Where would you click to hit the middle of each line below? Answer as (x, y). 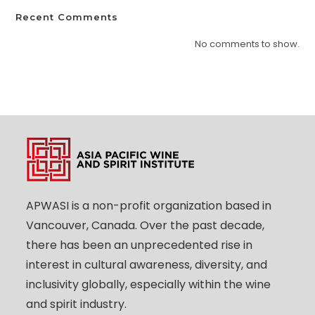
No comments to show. (247, 44)
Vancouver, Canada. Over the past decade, (146, 225)
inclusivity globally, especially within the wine (149, 284)
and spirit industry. (77, 304)
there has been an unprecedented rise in (140, 245)
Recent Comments (67, 17)
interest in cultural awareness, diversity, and (147, 264)
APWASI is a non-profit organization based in (149, 205)
